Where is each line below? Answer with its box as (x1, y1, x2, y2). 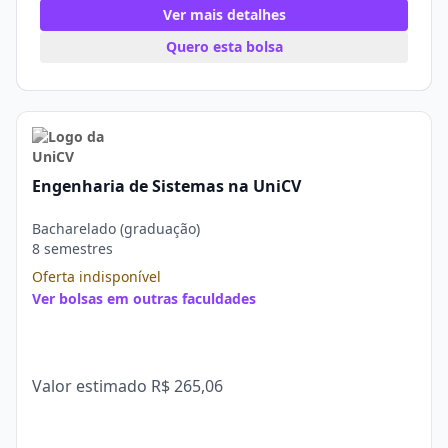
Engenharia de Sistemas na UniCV (32, 175, 301, 197)
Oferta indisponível (32, 267, 161, 286)
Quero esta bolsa (165, 37, 283, 56)
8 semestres (32, 239, 113, 258)
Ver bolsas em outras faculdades (32, 289, 256, 308)
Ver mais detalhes (162, 5, 286, 24)
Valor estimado (32, 375, 151, 397)
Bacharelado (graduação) (32, 219, 200, 238)
